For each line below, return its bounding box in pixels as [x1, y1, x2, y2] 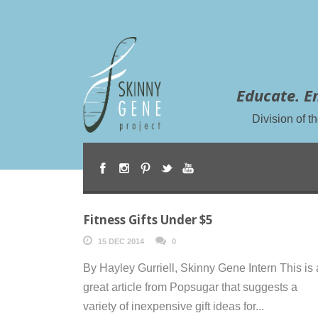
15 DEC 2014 [98, 236, 144, 246]
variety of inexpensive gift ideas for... [83, 300, 264, 312]
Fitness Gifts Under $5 [83, 211, 213, 228]
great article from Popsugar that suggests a [83, 280, 297, 293]
